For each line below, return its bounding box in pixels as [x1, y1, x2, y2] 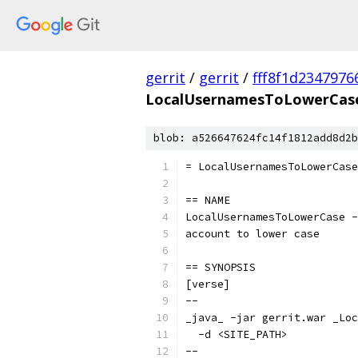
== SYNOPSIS [185, 261, 256, 274]
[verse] [185, 277, 230, 291]
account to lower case [185, 227, 320, 241]
